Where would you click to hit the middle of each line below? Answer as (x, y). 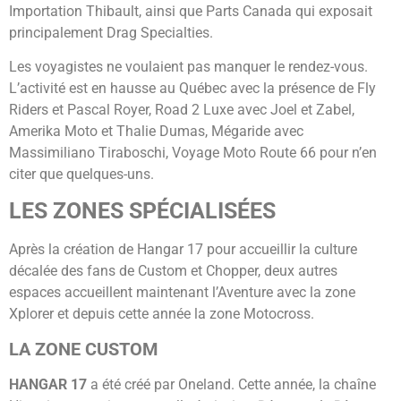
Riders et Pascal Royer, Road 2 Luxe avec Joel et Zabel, (182, 110)
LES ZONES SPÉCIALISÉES (142, 211)
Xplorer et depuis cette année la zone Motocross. (162, 314)
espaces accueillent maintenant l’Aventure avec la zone (182, 293)
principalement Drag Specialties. (111, 32)
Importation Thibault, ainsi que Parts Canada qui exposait (191, 11)
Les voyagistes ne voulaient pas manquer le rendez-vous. (188, 67)
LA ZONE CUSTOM (84, 349)
